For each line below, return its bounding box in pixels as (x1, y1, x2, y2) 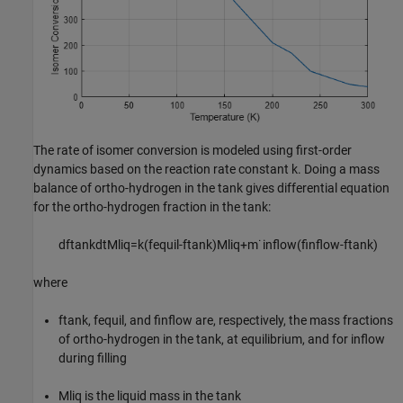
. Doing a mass (298, 161, 380, 176)
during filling (58, 350, 127, 365)
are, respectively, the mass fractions (193, 312, 393, 327)
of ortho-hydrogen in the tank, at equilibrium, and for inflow (58, 331, 385, 346)
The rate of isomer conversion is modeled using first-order (33, 142, 352, 157)
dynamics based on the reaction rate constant (33, 161, 291, 176)
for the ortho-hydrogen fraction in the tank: (33, 199, 271, 214)
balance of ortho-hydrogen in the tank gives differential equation (33, 180, 390, 195)
